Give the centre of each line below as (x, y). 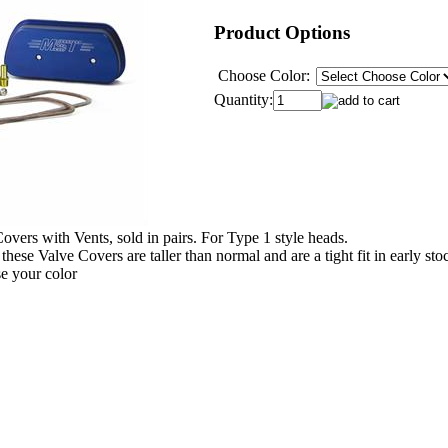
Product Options (282, 32)
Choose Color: (264, 75)
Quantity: (243, 99)
